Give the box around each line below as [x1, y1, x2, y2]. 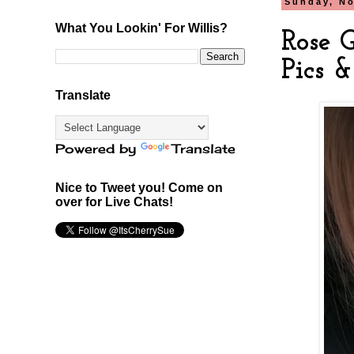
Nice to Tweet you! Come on [55, 180, 223, 194]
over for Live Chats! [55, 194, 173, 209]
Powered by [55, 140, 141, 156]
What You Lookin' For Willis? [55, 21, 228, 35]
